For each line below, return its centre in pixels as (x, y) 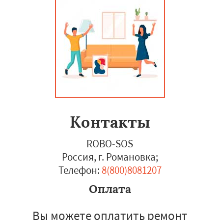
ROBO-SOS (110, 144)
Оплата (110, 189)
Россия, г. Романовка (109, 157)
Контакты (110, 122)
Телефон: (79, 170)
